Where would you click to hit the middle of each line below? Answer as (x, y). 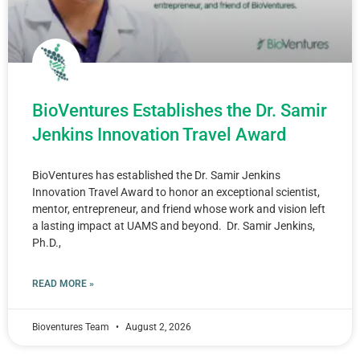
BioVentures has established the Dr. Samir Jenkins (156, 175)
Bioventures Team (72, 327)
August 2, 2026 (157, 327)
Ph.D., (47, 243)
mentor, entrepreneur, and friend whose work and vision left (179, 209)
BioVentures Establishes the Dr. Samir (180, 110)
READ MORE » (63, 284)
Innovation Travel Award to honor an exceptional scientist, (176, 192)
